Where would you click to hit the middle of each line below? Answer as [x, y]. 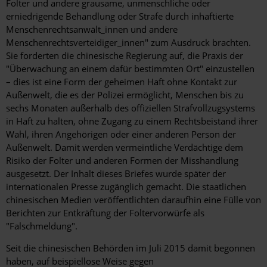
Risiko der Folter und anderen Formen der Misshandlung [122, 161]
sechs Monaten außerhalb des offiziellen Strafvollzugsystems [131, 108]
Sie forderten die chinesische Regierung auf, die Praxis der [125, 56]
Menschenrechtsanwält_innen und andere [92, 30]
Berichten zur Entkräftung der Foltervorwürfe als [105, 213]
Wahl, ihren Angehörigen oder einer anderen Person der [121, 134]
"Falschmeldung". [42, 226]
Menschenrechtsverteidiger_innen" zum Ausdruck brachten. [128, 43]
